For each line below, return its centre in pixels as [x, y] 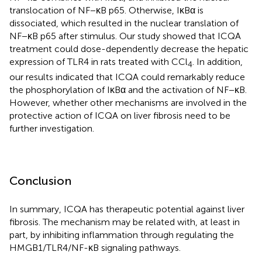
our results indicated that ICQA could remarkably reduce [127, 77]
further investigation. [52, 129]
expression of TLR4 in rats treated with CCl [99, 62]
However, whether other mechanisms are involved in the [128, 103]
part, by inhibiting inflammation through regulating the [122, 235]
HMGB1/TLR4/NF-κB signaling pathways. [95, 248]
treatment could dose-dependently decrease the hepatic [129, 49]
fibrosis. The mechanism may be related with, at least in [125, 222]
